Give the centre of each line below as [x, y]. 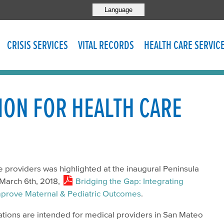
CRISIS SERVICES [37, 45]
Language [118, 9]
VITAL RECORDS [106, 45]
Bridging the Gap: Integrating [129, 181]
